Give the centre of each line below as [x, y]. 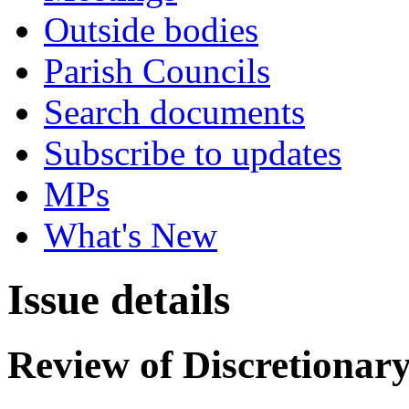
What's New [131, 235]
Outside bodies [151, 30]
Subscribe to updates [193, 153]
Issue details [119, 300]
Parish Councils [157, 71]
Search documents [174, 112]
